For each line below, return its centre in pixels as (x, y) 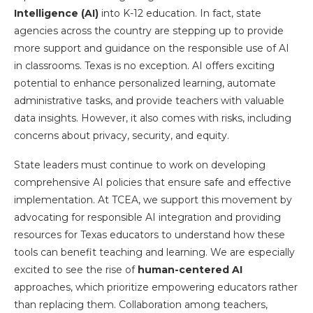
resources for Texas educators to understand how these (150, 235)
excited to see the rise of (76, 270)
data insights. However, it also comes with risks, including (153, 118)
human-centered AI (190, 270)
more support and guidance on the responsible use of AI (152, 48)
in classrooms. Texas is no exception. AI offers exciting (144, 66)
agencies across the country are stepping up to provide (149, 31)
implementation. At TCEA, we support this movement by (153, 200)
